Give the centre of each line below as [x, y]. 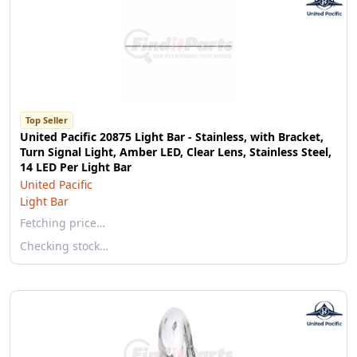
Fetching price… [63, 223]
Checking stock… [64, 246]
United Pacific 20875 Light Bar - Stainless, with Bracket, [172, 137]
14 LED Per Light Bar [76, 167]
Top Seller [47, 120]
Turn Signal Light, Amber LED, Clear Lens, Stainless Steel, [176, 152]
